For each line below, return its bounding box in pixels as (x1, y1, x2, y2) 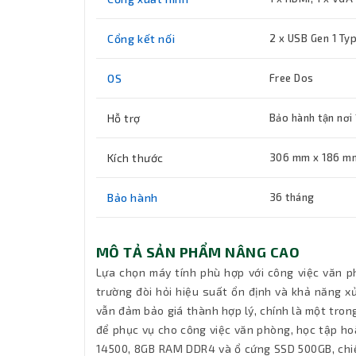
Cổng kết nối (107, 32, 176, 46)
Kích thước (107, 151, 164, 165)
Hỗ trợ (107, 111, 141, 126)
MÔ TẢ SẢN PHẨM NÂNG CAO (96, 243, 300, 261)
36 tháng (269, 191, 315, 204)
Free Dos (269, 72, 314, 85)
